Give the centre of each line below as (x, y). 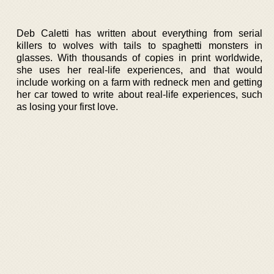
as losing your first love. (67, 107)
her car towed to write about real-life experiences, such (139, 94)
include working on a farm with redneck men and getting (139, 82)
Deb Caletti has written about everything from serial (139, 33)
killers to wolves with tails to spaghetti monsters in (139, 46)
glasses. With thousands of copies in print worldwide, (139, 58)
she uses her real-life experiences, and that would (139, 70)
